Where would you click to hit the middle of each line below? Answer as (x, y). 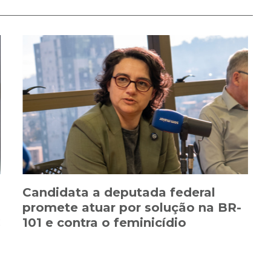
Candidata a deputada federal (119, 193)
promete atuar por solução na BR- (132, 208)
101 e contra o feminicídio (104, 223)
